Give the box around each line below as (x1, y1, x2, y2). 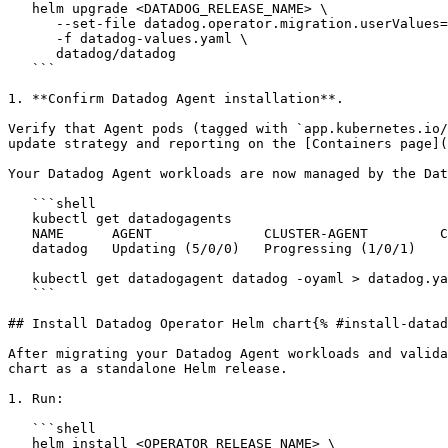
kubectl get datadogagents (8, 211, 32, 226)
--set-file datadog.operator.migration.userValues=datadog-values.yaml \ (8, 16, 56, 31)
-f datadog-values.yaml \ (8, 31, 56, 46)
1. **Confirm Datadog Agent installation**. (8, 91, 344, 106)
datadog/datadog (8, 46, 56, 61)
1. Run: (8, 391, 64, 406)
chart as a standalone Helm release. (8, 361, 288, 376)
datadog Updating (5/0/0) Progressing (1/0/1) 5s (8, 241, 32, 256)
